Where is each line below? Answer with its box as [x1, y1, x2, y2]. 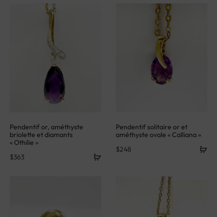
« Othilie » [10, 135, 38, 144]
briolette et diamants [10, 127, 73, 136]
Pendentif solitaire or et [116, 119, 187, 128]
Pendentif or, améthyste [10, 119, 83, 128]
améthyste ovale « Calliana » [116, 127, 201, 136]
